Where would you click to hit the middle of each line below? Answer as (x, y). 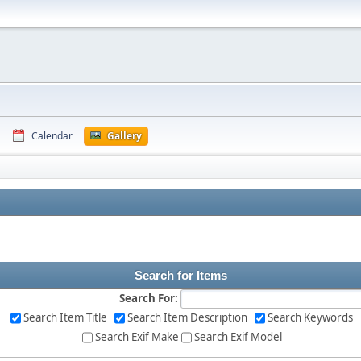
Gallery (124, 136)
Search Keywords (310, 317)
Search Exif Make (137, 336)
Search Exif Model (238, 336)
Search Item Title (68, 317)
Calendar (52, 136)
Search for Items (180, 276)
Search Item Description (190, 317)
